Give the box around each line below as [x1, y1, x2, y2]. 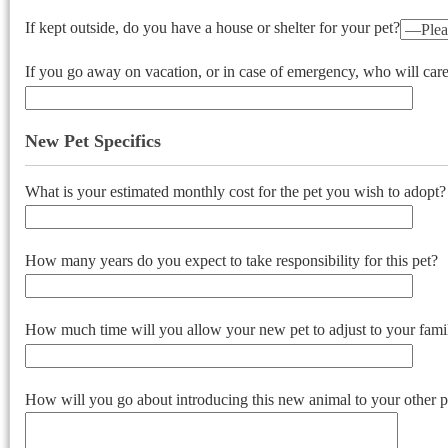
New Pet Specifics [25, 130, 161, 151]
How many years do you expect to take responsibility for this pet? [25, 251, 438, 269]
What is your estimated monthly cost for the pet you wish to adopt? [25, 182, 446, 200]
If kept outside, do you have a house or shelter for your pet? [25, 19, 400, 37]
